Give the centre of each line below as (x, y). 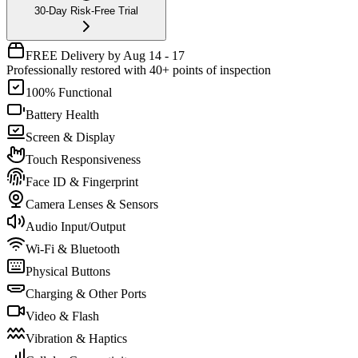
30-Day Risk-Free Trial (86, 10)
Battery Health (62, 114)
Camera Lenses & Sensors (92, 204)
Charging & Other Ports (86, 293)
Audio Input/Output (76, 226)
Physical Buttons (68, 271)
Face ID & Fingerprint (82, 181)
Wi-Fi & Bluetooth (73, 249)
